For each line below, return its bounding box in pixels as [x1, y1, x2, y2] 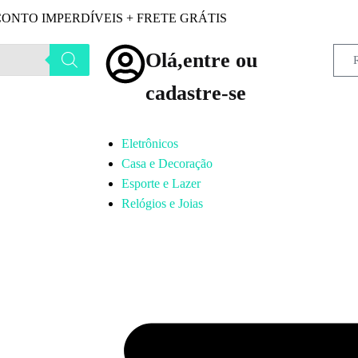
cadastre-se [145, 82, 246, 105]
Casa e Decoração [121, 157, 213, 170]
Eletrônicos [121, 137, 178, 150]
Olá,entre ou [145, 49, 257, 72]
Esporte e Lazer [121, 177, 201, 190]
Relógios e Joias [121, 197, 203, 210]
